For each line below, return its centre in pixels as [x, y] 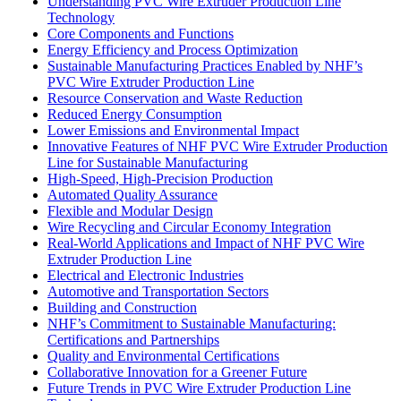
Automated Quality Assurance [132, 194]
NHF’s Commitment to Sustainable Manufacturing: [192, 323]
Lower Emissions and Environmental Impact [173, 130]
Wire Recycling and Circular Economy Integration [189, 226]
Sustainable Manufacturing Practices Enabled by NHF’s [205, 65]
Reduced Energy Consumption [135, 114]
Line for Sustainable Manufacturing [148, 162]
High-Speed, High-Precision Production [160, 178]
